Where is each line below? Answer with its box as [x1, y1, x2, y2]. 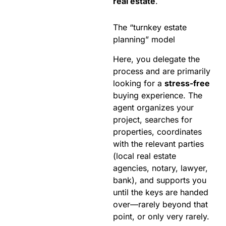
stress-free [164, 78, 210, 88]
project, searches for [113, 114, 192, 125]
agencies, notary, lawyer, [113, 162, 208, 173]
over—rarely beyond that [113, 199, 208, 209]
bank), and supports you [113, 175, 206, 185]
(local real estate [113, 150, 176, 161]
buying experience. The [113, 90, 202, 100]
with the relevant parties [113, 138, 204, 149]
